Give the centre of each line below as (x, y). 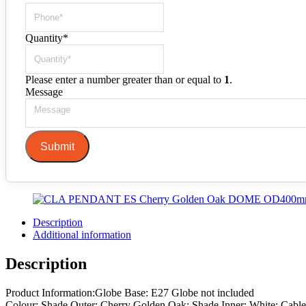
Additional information (82, 235)
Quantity (44, 38)
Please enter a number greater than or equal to (125, 80)
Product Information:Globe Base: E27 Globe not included (130, 293)
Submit (57, 147)
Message (44, 92)
